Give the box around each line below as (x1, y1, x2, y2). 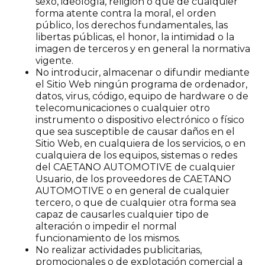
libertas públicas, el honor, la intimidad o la (35, 31, 234, 43)
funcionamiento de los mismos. (35, 232, 180, 244)
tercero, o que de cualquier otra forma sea (35, 197, 236, 208)
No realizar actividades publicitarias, (35, 244, 202, 256)
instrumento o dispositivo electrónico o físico (35, 114, 244, 125)
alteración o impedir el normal (35, 221, 177, 232)
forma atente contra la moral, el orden (35, 8, 216, 19)
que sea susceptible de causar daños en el (35, 126, 235, 137)
